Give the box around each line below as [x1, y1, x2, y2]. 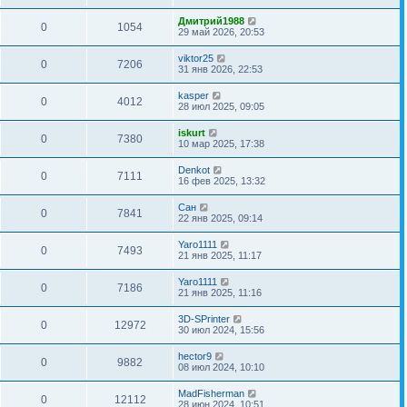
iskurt [178, 126, 205, 138]
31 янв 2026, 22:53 [178, 63, 263, 74]
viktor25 [178, 52, 213, 64]
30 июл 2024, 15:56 [178, 323, 264, 335]
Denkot [178, 164, 210, 175]
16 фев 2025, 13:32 [178, 174, 265, 186]
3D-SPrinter [178, 313, 230, 324]
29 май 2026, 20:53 [178, 25, 264, 37]
